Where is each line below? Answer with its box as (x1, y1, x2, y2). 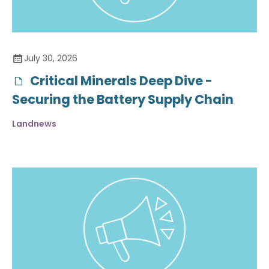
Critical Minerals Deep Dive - (28, 71, 213, 89)
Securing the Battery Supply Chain (12, 90, 234, 108)
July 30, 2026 (24, 52, 77, 64)
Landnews (12, 117, 56, 130)
